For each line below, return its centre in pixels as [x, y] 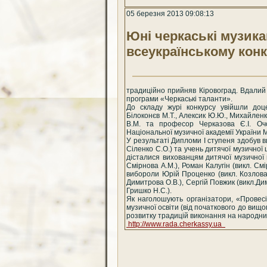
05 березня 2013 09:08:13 [170, 13]
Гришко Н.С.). [149, 191]
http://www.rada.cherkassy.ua [176, 224]
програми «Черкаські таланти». [179, 99]
